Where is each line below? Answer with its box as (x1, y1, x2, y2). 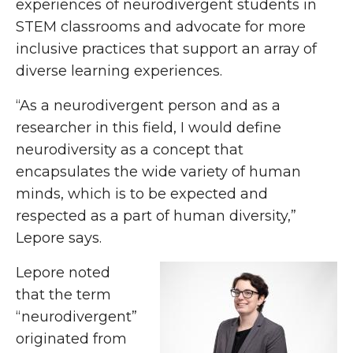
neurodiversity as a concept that (16, 141, 243, 158)
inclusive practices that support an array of (16, 40, 317, 58)
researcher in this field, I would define (16, 119, 281, 136)
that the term (16, 286, 111, 303)
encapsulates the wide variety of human (16, 163, 301, 180)
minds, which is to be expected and (16, 185, 268, 203)
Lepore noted (16, 264, 110, 281)
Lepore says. (16, 229, 106, 247)
